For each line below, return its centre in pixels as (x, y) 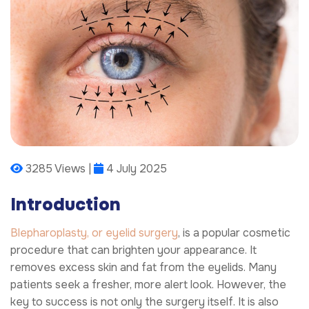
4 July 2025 (135, 169)
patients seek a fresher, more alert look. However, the (148, 284)
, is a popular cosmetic (234, 232)
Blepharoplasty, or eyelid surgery (94, 232)
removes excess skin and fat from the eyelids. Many (143, 267)
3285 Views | (58, 169)
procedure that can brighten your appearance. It (133, 250)
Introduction (66, 205)
